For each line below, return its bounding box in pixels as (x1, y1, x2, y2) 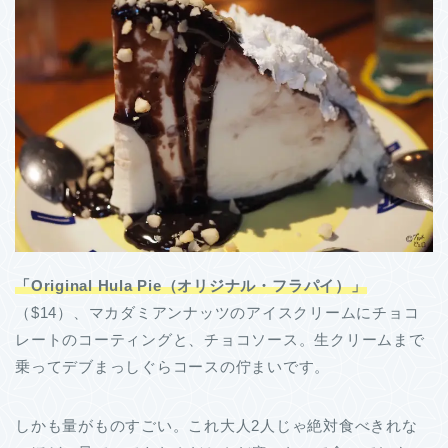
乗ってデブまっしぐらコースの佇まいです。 (15, 358, 331, 376)
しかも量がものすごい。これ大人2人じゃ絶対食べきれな (15, 417, 418, 435)
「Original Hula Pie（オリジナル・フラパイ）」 (15, 277, 367, 295)
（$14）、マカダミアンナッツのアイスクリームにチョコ (15, 304, 420, 322)
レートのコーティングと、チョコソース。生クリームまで (15, 331, 425, 349)
